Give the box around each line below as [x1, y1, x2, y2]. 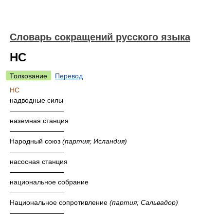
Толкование [10, 72, 47, 80]
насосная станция [10, 158, 68, 165]
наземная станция [10, 117, 69, 125]
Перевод [55, 72, 83, 80]
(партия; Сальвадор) [109, 199, 178, 206]
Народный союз [10, 137, 62, 145]
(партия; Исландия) [62, 137, 127, 145]
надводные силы [10, 96, 63, 104]
